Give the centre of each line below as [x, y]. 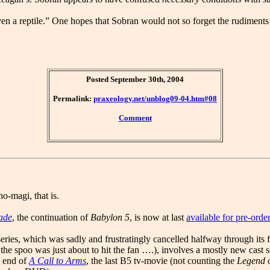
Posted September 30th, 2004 [135, 80]
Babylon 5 [110, 218]
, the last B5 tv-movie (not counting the [162, 261]
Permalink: [73, 99]
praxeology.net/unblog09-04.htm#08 [155, 99]
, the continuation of [51, 218]
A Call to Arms [58, 261]
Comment [135, 118]
